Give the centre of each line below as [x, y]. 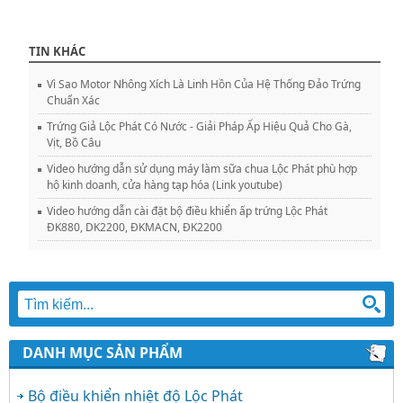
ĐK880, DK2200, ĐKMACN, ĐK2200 [134, 227]
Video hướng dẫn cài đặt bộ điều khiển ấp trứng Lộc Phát [187, 210]
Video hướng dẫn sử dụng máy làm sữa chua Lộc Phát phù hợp [202, 168]
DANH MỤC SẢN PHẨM [103, 352]
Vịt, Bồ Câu [74, 142]
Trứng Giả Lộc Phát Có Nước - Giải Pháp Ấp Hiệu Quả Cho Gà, [199, 126]
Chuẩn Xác [73, 100]
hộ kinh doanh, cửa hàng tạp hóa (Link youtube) [165, 184]
